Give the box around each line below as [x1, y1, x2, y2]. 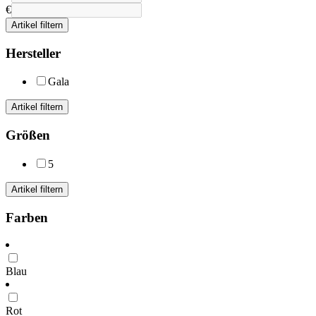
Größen [6, 128, 50, 143]
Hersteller [6, 45, 61, 61]
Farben [6, 209, 48, 225]
